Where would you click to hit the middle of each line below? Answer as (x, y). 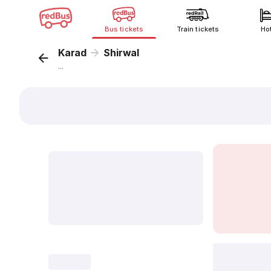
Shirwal (122, 53)
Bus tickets (124, 29)
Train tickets (198, 29)
